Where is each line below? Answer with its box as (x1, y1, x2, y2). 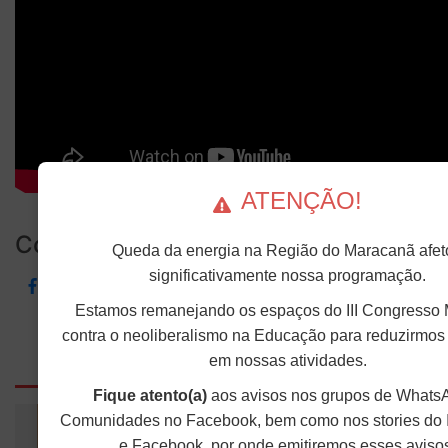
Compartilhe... (15, 230, 177, 260)
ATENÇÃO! (241, 187, 362, 214)
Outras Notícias (151, 353, 297, 378)
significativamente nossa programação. (149, 267, 426, 284)
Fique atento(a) (92, 387, 207, 404)
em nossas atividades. (208, 352, 367, 369)
